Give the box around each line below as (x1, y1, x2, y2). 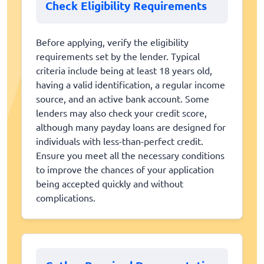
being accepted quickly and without (36, 177, 183, 190)
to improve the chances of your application (36, 163, 214, 176)
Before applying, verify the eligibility (36, 36, 189, 48)
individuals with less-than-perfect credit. (36, 135, 203, 147)
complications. (36, 192, 95, 204)
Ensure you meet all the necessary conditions (36, 149, 225, 161)
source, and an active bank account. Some (36, 93, 209, 105)
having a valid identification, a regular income (36, 78, 225, 91)
